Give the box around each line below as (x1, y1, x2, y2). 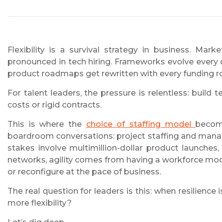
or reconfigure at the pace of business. (7, 167, 161, 177)
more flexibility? (7, 198, 72, 208)
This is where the (7, 119, 86, 129)
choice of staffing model (86, 119, 196, 129)
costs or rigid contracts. (7, 100, 102, 110)
